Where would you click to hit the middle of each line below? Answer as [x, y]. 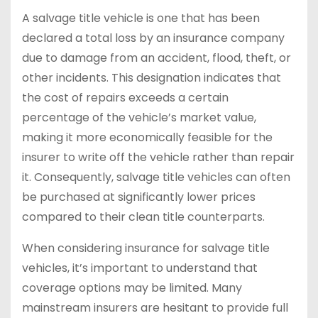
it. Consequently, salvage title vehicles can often [156, 177]
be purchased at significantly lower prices [139, 197]
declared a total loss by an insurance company [153, 38]
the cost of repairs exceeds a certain [125, 98]
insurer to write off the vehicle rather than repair [158, 158]
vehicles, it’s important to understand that [140, 268]
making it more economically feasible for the [147, 138]
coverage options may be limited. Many [132, 288]
